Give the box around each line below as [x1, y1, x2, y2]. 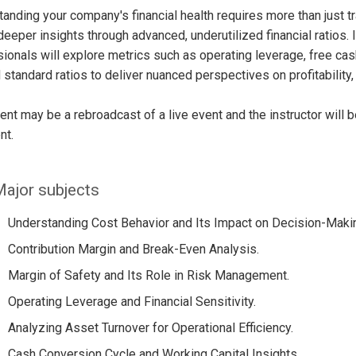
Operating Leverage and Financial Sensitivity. [7, 293, 256, 309]
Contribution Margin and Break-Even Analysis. [7, 241, 259, 257]
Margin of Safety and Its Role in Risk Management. [7, 267, 289, 283]
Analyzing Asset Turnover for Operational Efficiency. [7, 319, 293, 335]
